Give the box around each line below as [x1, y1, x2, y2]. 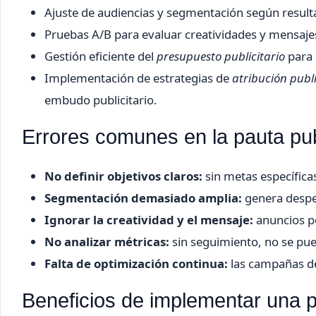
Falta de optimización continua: [44, 255, 228, 272]
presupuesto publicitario [157, 47, 285, 64]
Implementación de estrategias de [44, 69, 232, 86]
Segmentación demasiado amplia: [44, 189, 242, 206]
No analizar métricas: [44, 233, 169, 250]
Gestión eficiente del [44, 47, 157, 64]
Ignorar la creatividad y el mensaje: [44, 211, 253, 228]
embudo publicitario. [44, 91, 157, 108]
